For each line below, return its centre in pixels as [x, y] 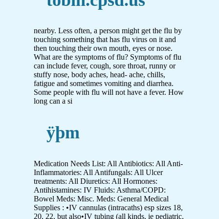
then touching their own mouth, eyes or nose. [103, 48]
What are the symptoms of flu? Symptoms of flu [108, 57]
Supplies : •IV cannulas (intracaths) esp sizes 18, [108, 207]
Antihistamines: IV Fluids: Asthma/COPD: [100, 190]
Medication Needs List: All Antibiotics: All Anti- [108, 163]
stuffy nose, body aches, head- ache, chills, [99, 75]
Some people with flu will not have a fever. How [109, 92]
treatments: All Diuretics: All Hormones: [96, 181]
